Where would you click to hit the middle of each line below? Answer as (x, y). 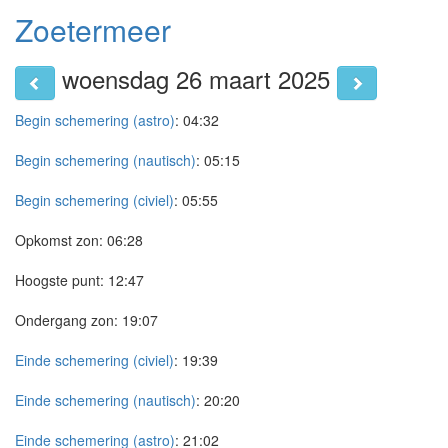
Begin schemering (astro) (95, 120)
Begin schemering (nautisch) (105, 160)
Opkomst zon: (59, 240)
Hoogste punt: (59, 280)
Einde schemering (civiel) (94, 360)
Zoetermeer (93, 29)
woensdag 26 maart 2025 (196, 79)
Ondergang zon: (66, 320)
